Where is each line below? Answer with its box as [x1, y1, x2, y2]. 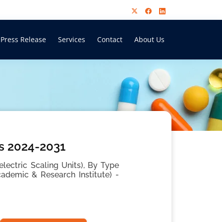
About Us [134, 34, 165, 44]
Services [58, 34, 85, 44]
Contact [97, 34, 122, 44]
